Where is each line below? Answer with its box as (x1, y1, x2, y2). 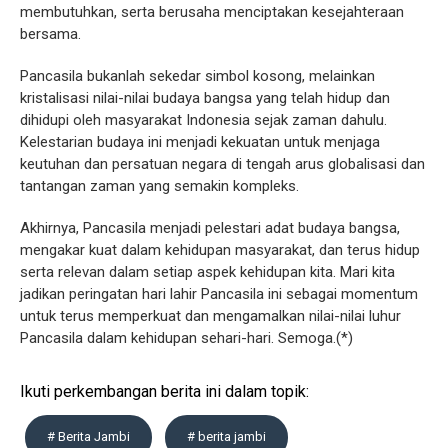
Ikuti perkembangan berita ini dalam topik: (20, 381, 309, 401)
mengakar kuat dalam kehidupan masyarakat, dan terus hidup (20, 240, 420, 259)
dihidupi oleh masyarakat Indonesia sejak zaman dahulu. (20, 110, 387, 129)
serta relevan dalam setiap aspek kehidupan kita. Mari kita (20, 262, 395, 281)
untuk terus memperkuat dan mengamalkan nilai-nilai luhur (20, 306, 401, 325)
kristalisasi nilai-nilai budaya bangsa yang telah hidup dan (20, 88, 390, 107)
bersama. (20, 24, 81, 43)
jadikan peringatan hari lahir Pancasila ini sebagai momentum (20, 284, 418, 303)
